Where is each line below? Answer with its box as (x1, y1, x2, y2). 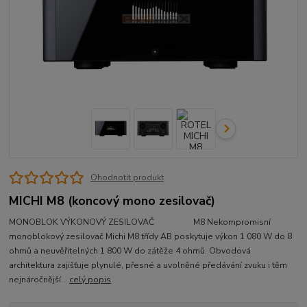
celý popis (69, 273, 112, 285)
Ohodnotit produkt (90, 171, 164, 183)
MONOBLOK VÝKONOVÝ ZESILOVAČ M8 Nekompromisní (9, 216, 271, 228)
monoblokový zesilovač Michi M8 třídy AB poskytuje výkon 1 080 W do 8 (9, 230, 293, 242)
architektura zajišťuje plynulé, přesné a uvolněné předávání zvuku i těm (9, 259, 288, 271)
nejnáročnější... (9, 273, 70, 285)
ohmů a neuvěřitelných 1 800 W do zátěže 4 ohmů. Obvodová (9, 245, 251, 256)
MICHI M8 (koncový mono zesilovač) (9, 192, 216, 209)
